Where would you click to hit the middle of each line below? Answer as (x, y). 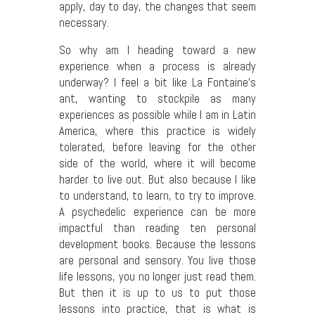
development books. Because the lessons (157, 245)
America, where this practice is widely (157, 131)
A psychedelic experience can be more (157, 212)
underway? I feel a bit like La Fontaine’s (157, 83)
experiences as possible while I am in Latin (157, 115)
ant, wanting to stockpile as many (157, 99)
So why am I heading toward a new (157, 51)
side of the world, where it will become (157, 164)
